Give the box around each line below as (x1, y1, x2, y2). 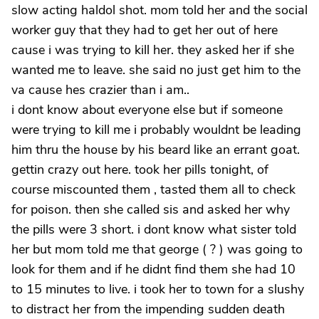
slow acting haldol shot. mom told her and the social (11, 1, 308, 19)
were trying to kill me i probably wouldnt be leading (11, 121, 301, 138)
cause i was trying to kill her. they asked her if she (11, 41, 294, 58)
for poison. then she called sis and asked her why (11, 201, 290, 218)
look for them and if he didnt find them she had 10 (11, 261, 296, 278)
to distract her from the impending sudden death (11, 300, 285, 318)
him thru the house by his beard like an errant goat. (11, 141, 300, 158)
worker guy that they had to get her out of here (11, 21, 278, 38)
